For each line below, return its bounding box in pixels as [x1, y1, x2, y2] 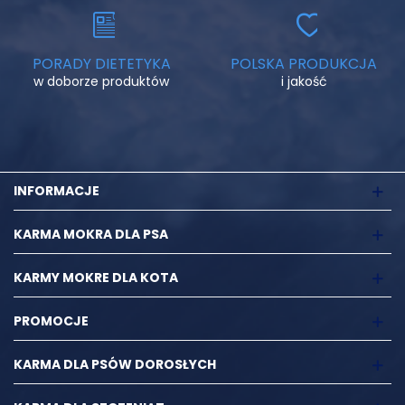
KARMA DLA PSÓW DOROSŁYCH [14, 355, 216, 374]
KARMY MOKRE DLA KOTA [14, 268, 178, 287]
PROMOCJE [14, 312, 89, 331]
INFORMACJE [14, 182, 99, 201]
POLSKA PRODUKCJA [231, 53, 377, 75]
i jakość [280, 72, 327, 91]
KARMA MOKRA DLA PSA [14, 225, 168, 244]
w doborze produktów [33, 72, 169, 91]
